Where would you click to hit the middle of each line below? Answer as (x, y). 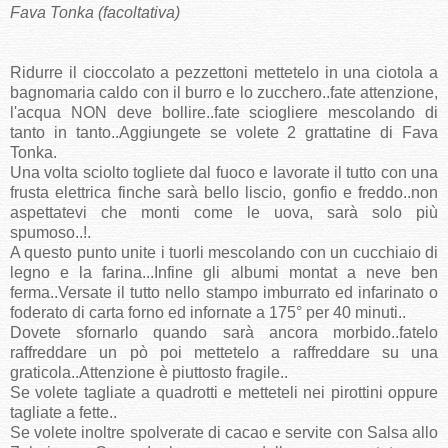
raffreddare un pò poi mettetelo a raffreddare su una (224, 353)
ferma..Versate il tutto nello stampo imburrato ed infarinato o (224, 293)
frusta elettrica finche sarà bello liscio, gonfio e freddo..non (224, 193)
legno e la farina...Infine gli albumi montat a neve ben (224, 273)
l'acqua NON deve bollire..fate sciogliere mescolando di (224, 113)
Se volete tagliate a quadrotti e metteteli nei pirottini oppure (224, 393)
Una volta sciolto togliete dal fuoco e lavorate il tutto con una (224, 173)
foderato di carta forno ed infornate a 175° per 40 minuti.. (208, 313)
